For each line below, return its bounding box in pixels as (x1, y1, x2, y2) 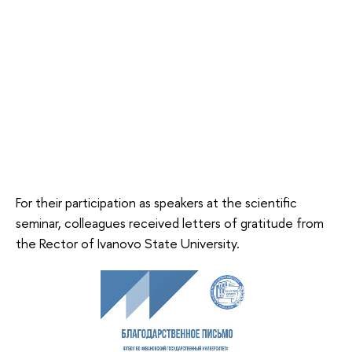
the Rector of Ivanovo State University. (16, 234, 240, 253)
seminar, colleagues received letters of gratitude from (16, 214, 324, 233)
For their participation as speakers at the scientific (16, 193, 297, 212)
